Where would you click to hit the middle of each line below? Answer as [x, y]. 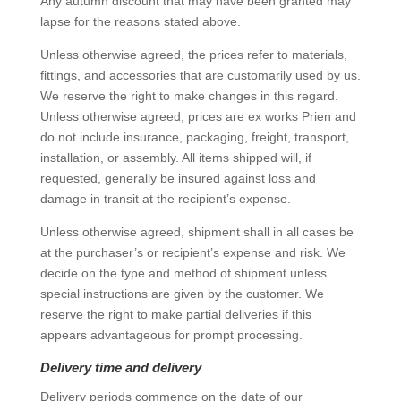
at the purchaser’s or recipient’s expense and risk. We [192, 252]
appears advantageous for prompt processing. [171, 335]
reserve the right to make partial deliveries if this [175, 314]
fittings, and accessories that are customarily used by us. [200, 75]
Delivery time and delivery [120, 368]
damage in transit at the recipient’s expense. [165, 199]
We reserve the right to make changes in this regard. [189, 96]
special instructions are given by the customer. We [182, 294]
